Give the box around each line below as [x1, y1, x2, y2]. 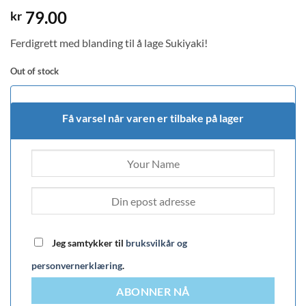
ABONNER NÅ [116, 286, 190, 298]
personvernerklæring [31, 260, 122, 272]
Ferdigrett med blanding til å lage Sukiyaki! [10, 36, 208, 50]
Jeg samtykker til [50, 237, 126, 249]
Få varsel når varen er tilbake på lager [62, 111, 244, 125]
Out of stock [10, 66, 59, 77]
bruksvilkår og [126, 237, 187, 249]
